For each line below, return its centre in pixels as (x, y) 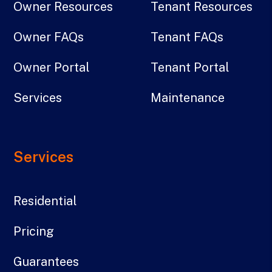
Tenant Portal (190, 68)
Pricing (34, 232)
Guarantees (46, 262)
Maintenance (188, 98)
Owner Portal (52, 68)
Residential (46, 201)
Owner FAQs (49, 37)
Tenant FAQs (187, 37)
